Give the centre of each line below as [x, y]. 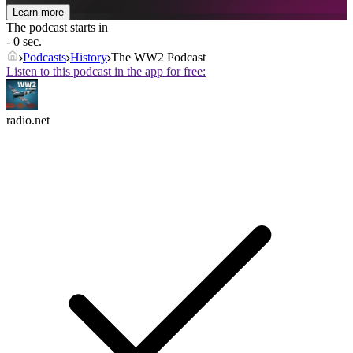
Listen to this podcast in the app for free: [106, 72]
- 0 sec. [24, 42]
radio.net [28, 121]
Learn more [38, 13]
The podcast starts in [57, 28]
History [89, 58]
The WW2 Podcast [158, 58]
